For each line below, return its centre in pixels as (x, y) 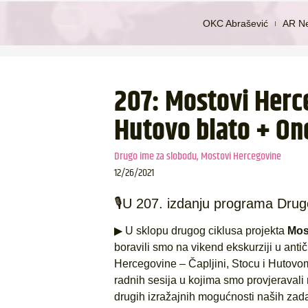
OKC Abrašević (236, 23)
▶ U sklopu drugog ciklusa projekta (200, 231)
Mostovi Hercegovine (241, 156)
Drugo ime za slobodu (155, 156)
